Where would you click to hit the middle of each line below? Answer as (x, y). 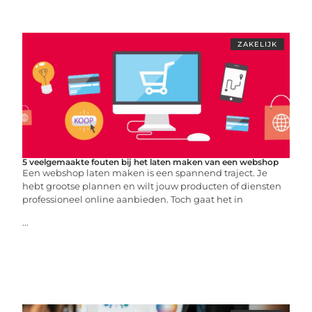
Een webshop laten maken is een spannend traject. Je (145, 173)
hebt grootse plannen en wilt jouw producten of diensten (152, 186)
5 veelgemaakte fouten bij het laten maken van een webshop (151, 162)
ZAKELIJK (257, 44)
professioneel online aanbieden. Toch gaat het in (133, 199)
